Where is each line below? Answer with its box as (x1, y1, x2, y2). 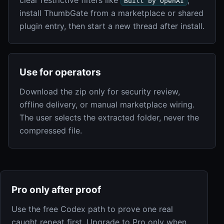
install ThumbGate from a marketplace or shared (19, 7, 203, 18)
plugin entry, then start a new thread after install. (19, 20, 204, 31)
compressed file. (19, 125, 82, 135)
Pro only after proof (11, 183, 101, 195)
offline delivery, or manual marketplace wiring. (19, 99, 194, 109)
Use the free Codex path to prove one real (11, 203, 173, 214)
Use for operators (19, 66, 101, 78)
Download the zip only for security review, (19, 86, 180, 96)
